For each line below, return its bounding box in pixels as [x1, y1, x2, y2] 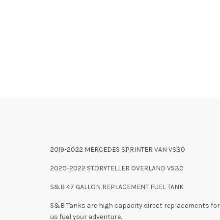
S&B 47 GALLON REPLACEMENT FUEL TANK [50, 183, 187, 191]
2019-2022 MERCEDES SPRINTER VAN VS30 [50, 145, 185, 154]
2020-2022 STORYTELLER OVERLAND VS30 [50, 164, 184, 172]
